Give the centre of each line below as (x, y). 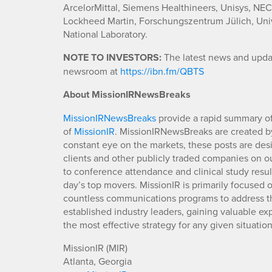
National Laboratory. (105, 34)
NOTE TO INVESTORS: (112, 58)
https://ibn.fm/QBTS (162, 71)
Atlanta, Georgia (97, 261)
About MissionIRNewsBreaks (127, 95)
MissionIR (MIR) (95, 248)
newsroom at (92, 71)
